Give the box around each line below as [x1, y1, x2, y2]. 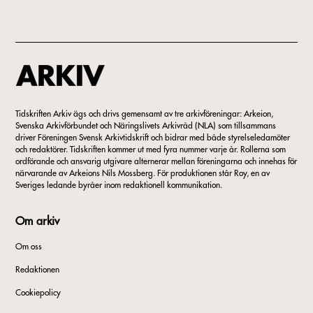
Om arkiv [15, 216, 60, 227]
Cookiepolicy [15, 289, 61, 297]
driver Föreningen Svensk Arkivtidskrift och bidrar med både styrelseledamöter [15, 133, 291, 142]
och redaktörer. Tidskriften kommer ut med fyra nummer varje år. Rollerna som [15, 145, 286, 154]
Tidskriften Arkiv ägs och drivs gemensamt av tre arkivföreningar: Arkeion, [15, 110, 274, 118]
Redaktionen [15, 265, 60, 274]
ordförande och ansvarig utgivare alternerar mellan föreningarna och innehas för [15, 157, 298, 166]
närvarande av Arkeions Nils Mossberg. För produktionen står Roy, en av [15, 169, 270, 177]
